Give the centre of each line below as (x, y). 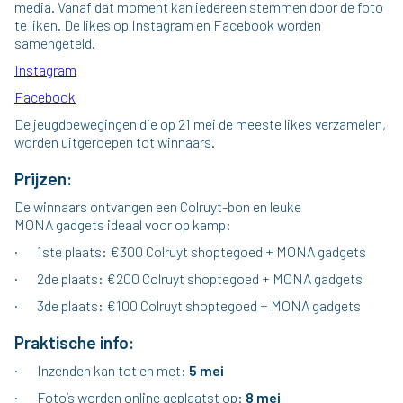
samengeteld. (55, 43)
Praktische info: (74, 342)
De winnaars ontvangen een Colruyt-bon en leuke (158, 206)
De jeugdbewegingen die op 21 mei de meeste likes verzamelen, (200, 124)
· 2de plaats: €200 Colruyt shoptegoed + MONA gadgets (188, 278)
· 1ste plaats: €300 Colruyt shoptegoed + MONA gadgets (190, 251)
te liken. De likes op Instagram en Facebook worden (168, 25)
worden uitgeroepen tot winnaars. (115, 142)
